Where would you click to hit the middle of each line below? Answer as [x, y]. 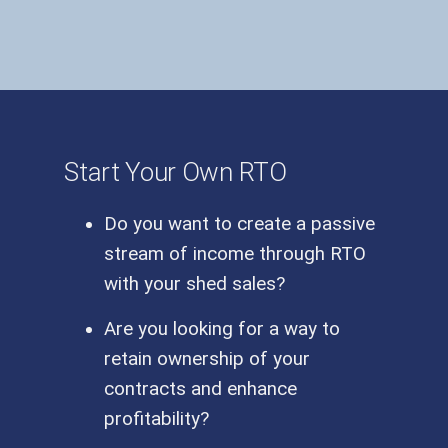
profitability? [157, 419]
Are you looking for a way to [222, 329]
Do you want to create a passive [240, 224]
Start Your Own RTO [175, 171]
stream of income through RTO [235, 254]
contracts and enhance [201, 389]
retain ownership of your [207, 359]
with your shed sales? [195, 284]
